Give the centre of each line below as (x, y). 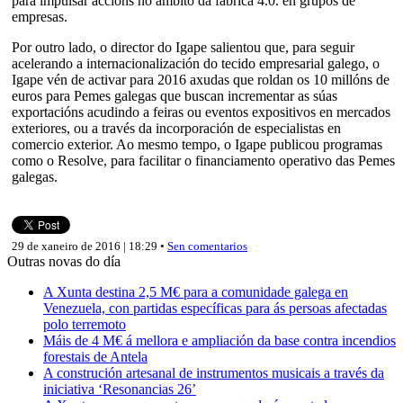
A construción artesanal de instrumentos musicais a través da (214, 372)
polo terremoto (85, 324)
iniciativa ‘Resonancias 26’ (120, 389)
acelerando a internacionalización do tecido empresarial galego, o (196, 63)
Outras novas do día (64, 261)
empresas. (40, 16)
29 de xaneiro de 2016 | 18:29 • (90, 246)
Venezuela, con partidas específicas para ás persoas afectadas (215, 308)
